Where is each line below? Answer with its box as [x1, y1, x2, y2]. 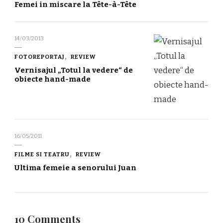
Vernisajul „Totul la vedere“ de [14, 66, 133, 75]
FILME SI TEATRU [14, 151, 70, 158]
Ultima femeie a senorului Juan [14, 163, 136, 173]
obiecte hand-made [14, 75, 91, 84]
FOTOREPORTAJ [14, 53, 65, 61]
